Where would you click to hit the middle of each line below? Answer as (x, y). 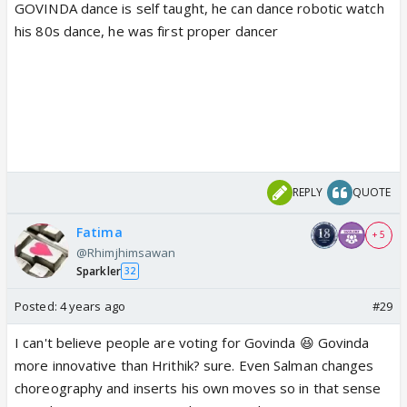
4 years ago (92, 306)
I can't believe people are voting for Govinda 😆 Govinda (192, 342)
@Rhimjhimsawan (126, 252)
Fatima (99, 232)
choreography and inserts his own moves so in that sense (198, 387)
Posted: (37, 306)
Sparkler (99, 271)
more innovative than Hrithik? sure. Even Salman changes (194, 365)
